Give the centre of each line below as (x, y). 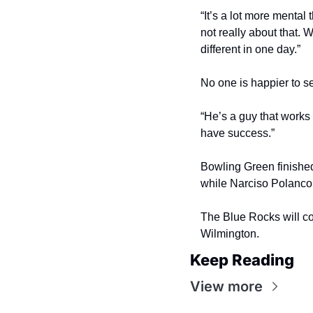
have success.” (238, 133)
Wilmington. (230, 234)
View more (226, 286)
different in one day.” (250, 49)
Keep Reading (242, 260)
